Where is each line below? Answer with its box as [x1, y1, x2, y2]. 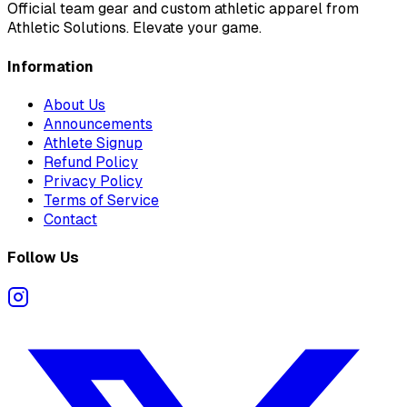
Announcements [44, 114, 153, 133]
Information [7, 57, 94, 75]
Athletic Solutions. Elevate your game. [7, 19, 262, 37]
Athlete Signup [44, 134, 143, 152]
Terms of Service [44, 191, 159, 209]
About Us [44, 95, 105, 114]
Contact [44, 210, 97, 228]
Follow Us [7, 249, 79, 267]
